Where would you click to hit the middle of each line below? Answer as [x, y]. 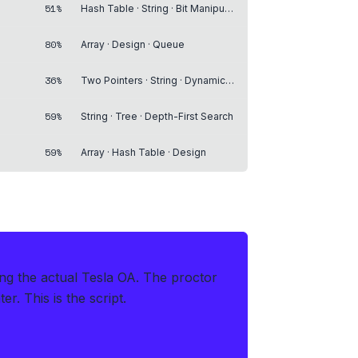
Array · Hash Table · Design [143, 152]
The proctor [180, 277]
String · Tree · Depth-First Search [157, 116]
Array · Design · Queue [133, 44]
